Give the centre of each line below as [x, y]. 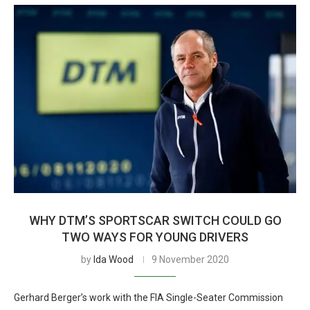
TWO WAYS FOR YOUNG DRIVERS [155, 237]
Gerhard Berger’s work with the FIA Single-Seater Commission [148, 298]
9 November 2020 [190, 259]
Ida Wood [113, 259]
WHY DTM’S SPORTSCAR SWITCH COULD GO [155, 220]
